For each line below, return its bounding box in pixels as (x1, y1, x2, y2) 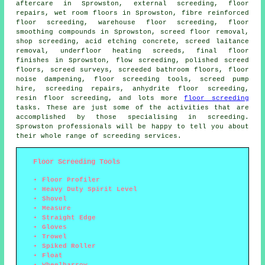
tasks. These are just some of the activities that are (16, 104, 249, 111)
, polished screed (175, 56, 249, 64)
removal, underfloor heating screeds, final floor (16, 47, 249, 54)
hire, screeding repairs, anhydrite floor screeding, (16, 85, 249, 92)
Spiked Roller (42, 242, 96, 250)
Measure (42, 204, 72, 212)
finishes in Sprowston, (16, 56, 116, 64)
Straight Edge (42, 214, 96, 221)
